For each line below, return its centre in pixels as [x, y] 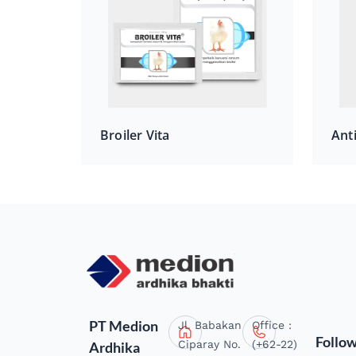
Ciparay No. [210, 344]
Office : [271, 325]
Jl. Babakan [210, 325]
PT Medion [124, 325]
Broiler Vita [135, 135]
